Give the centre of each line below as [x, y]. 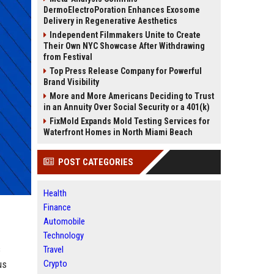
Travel [54, 250]
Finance [57, 207]
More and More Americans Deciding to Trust [132, 96]
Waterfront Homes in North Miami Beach [118, 132]
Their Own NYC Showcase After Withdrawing [124, 46]
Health [55, 193]
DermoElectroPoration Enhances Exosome [122, 10]
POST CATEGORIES [96, 162]
